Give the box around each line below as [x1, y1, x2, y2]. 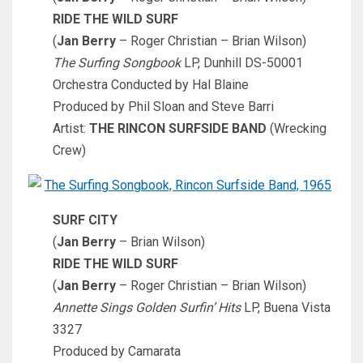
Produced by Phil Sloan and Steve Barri [53, 98, 274, 114]
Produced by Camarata [53, 343, 181, 359]
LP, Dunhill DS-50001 [181, 54, 303, 70]
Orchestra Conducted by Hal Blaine [53, 76, 249, 92]
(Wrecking [267, 120, 327, 136]
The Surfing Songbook [53, 54, 181, 70]
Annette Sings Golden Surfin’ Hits [53, 299, 241, 315]
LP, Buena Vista [241, 299, 331, 315]
